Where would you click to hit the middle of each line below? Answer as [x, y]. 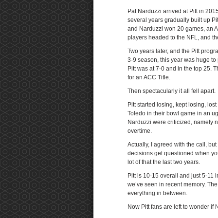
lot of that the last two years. [164, 162]
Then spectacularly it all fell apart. [172, 91]
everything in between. [157, 193]
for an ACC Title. [149, 77]
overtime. [140, 131]
